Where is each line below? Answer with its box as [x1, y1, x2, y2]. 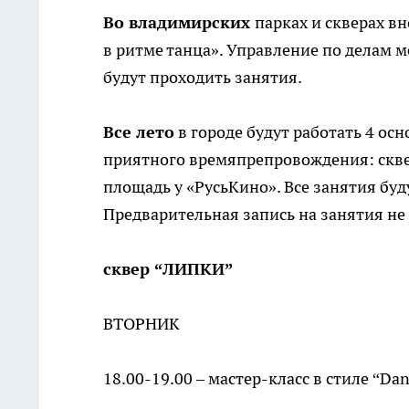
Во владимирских [103, 12, 255, 33]
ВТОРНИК [103, 313, 180, 334]
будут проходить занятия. [103, 67, 302, 88]
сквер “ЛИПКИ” [103, 258, 233, 279]
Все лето [103, 121, 174, 142]
